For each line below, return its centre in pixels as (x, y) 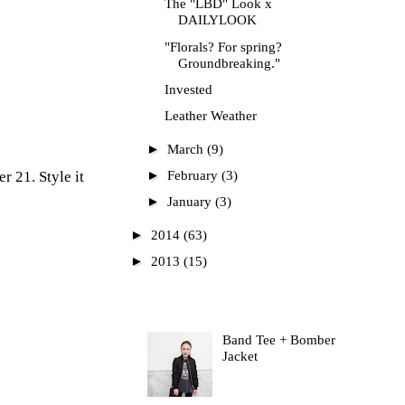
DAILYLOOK (217, 20)
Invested (188, 89)
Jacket (240, 356)
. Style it (58, 177)
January (191, 202)
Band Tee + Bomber (278, 339)
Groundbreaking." (229, 63)
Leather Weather (210, 116)
